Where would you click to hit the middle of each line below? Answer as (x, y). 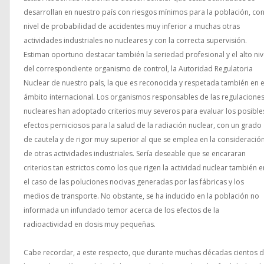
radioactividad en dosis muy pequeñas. (90, 224)
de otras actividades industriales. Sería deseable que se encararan (135, 154)
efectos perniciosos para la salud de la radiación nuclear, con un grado (143, 125)
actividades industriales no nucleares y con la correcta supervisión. (135, 40)
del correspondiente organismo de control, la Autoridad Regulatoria (138, 69)
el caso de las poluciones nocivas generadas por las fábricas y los (134, 182)
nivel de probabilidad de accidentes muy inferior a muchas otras (132, 26)
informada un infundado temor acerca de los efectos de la (121, 210)
